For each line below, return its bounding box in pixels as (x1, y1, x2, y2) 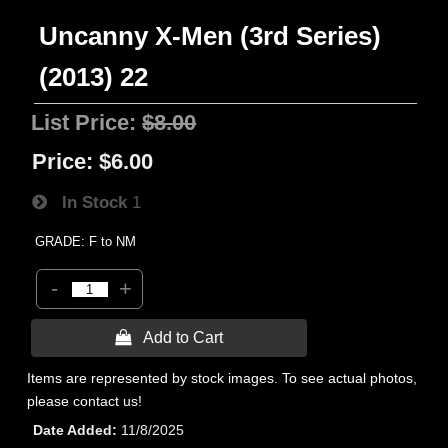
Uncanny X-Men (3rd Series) (39, 22, 382, 50)
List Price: (31, 110, 143, 135)
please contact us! (27, 393, 143, 409)
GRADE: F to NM (35, 234, 137, 249)
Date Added (33, 422, 113, 438)
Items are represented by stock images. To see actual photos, (27, 370, 418, 386)
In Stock (47, 192, 128, 212)
